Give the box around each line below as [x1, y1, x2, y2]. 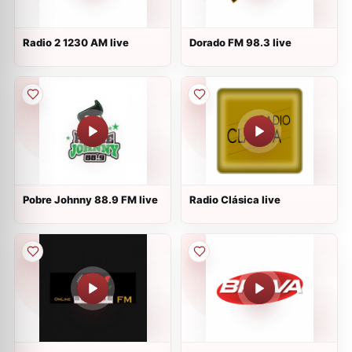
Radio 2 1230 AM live [23, 36, 129, 49]
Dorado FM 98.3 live [189, 36, 291, 49]
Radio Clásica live [189, 193, 280, 206]
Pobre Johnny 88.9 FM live [23, 193, 158, 206]
